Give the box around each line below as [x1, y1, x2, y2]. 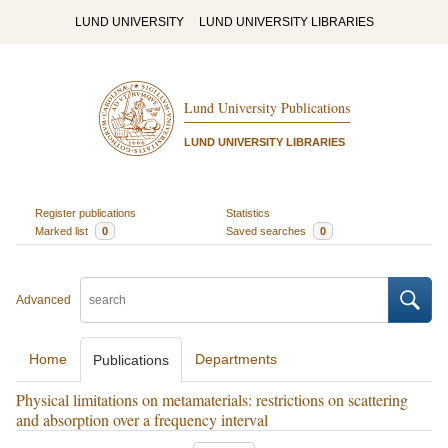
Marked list [34, 224, 91, 237]
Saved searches [226, 224, 309, 237]
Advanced [16, 293, 71, 307]
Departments [195, 351, 277, 367]
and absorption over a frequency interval [16, 409, 268, 430]
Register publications [34, 206, 136, 219]
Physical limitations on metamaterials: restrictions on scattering [16, 389, 408, 410]
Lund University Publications [183, 98, 350, 118]
